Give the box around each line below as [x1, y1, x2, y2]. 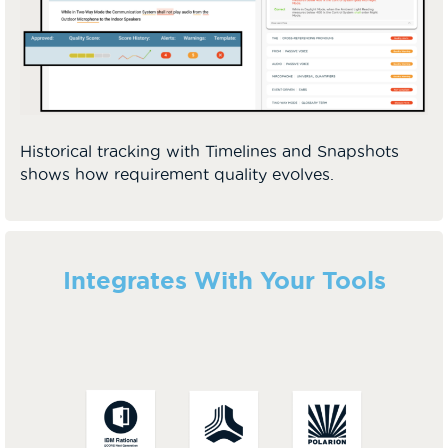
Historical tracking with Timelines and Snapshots [20, 141, 399, 160]
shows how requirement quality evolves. [20, 164, 334, 183]
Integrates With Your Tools [62, 266, 386, 294]
